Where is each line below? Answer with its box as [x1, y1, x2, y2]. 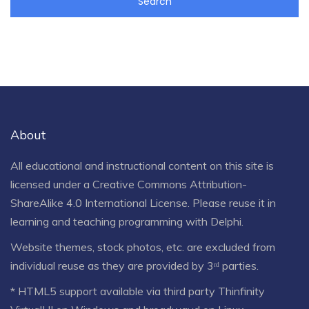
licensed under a [10, 177, 92, 191]
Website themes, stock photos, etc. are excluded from [10, 239, 275, 254]
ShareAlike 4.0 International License [10, 195, 188, 210]
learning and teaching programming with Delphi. [10, 214, 243, 228]
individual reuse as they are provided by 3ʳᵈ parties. [10, 258, 259, 272]
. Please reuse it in [188, 195, 276, 210]
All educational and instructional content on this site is [10, 158, 274, 172]
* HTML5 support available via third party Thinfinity [10, 283, 265, 298]
